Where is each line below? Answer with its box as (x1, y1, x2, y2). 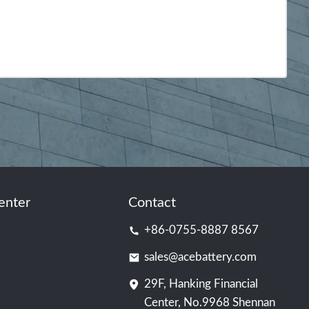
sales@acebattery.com (143, 251, 257, 263)
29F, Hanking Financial (143, 278, 258, 290)
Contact (128, 196, 176, 210)
